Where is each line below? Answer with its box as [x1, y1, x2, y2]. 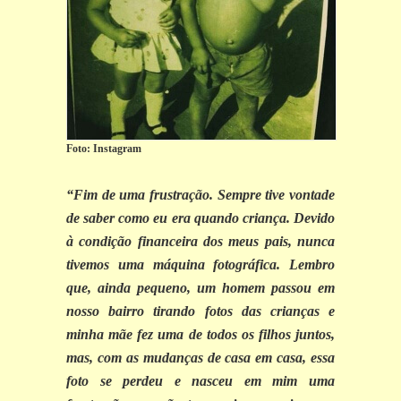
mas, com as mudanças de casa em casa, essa [66, 350, 335, 366]
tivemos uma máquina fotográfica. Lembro [66, 257, 335, 273]
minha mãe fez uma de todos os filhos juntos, [66, 327, 335, 343]
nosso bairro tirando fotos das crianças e [66, 303, 335, 320]
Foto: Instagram [66, 142, 141, 156]
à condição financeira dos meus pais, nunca [66, 234, 335, 250]
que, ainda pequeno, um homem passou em [66, 280, 335, 296]
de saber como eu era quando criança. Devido [66, 210, 335, 226]
